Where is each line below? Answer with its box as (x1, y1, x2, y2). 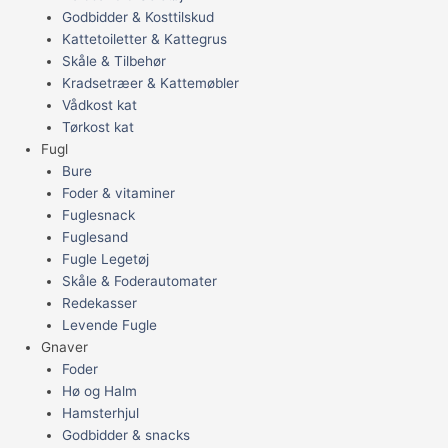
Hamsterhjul (61, 405, 139, 422)
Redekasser (61, 295, 137, 312)
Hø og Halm (61, 383, 137, 400)
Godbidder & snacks (61, 427, 190, 444)
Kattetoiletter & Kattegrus (61, 31, 227, 48)
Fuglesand (61, 229, 128, 246)
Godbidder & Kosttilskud (61, 9, 214, 26)
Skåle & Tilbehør (61, 53, 166, 70)
